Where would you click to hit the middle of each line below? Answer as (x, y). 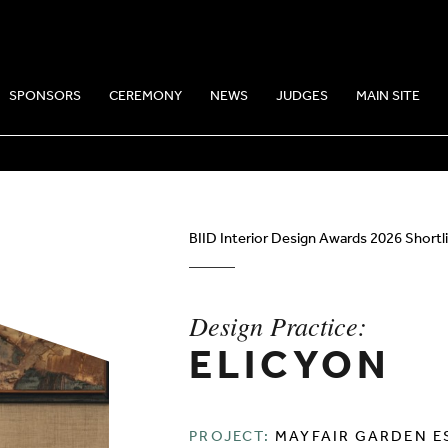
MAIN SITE (388, 98)
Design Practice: (278, 325)
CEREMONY (146, 98)
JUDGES (302, 98)
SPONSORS (45, 98)
